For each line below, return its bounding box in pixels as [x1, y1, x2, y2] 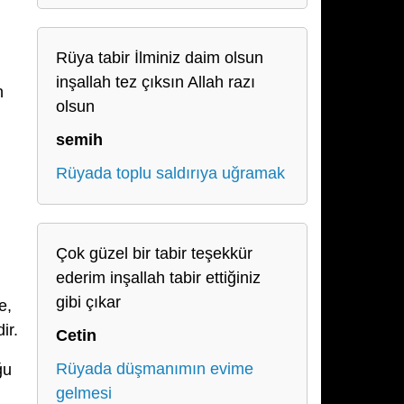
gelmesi [56, 384, 112, 402]
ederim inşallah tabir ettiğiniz [56, 269, 261, 287]
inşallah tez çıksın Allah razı [56, 73, 255, 91]
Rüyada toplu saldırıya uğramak [56, 164, 285, 182]
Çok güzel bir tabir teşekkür [56, 244, 252, 262]
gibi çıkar [56, 293, 121, 311]
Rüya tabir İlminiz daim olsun [56, 49, 263, 67]
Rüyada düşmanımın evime [56, 360, 253, 378]
